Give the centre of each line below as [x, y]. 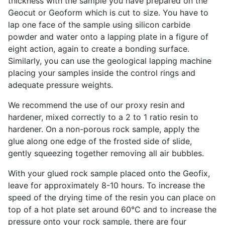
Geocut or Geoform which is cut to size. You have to [108, 13]
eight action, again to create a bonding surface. [99, 49]
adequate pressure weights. [61, 85]
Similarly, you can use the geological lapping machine [110, 61]
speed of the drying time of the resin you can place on [112, 198]
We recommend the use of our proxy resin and [96, 105]
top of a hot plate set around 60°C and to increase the [112, 210]
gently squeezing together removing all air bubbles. [106, 153]
